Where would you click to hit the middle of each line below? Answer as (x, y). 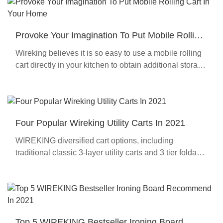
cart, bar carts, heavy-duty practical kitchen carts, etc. (133, 165)
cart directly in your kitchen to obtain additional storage (111, 65)
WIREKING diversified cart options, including (94, 141)
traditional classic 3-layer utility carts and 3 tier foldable (111, 153)
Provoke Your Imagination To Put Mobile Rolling (110, 36)
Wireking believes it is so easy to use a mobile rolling (109, 53)
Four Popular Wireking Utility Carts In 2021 (100, 123)
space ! (28, 77)
